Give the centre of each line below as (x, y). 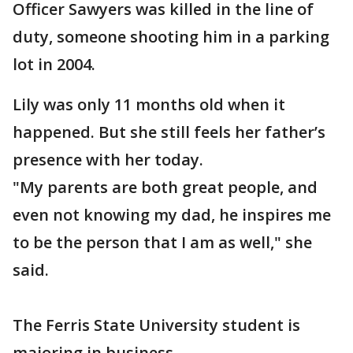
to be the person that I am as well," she (162, 242)
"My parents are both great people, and (165, 187)
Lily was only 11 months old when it (149, 104)
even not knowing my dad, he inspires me (172, 215)
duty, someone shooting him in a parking (171, 37)
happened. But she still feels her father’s (169, 132)
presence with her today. (108, 160)
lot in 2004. (54, 64)
